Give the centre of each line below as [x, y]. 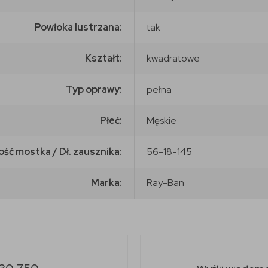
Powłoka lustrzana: [78, 27]
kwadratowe [173, 58]
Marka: [106, 182]
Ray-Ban [165, 182]
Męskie [162, 120]
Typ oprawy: [94, 89]
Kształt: [103, 58]
